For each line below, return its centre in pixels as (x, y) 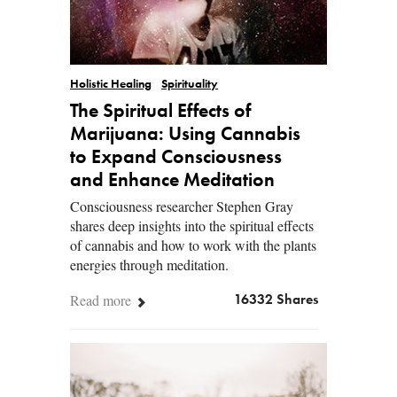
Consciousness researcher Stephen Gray (182, 206)
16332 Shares (276, 300)
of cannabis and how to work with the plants (193, 245)
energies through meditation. (149, 264)
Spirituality (190, 84)
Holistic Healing (111, 84)
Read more (102, 300)
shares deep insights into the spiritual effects (192, 225)
